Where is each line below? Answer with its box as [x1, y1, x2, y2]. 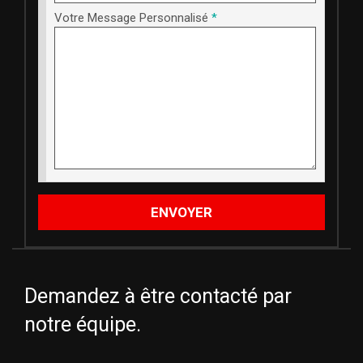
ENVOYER [151, 204, 212, 220]
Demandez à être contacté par [24, 284, 292, 308]
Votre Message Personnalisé [54, 11, 211, 25]
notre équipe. [24, 313, 141, 336]
